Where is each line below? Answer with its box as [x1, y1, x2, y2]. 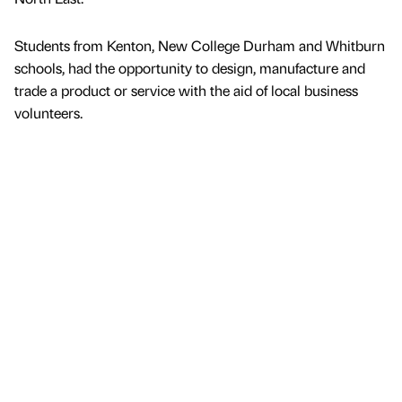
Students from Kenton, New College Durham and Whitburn [14, 36, 385, 56]
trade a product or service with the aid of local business [14, 81, 358, 100]
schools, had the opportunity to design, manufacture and [14, 58, 365, 78]
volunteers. [14, 103, 83, 123]
